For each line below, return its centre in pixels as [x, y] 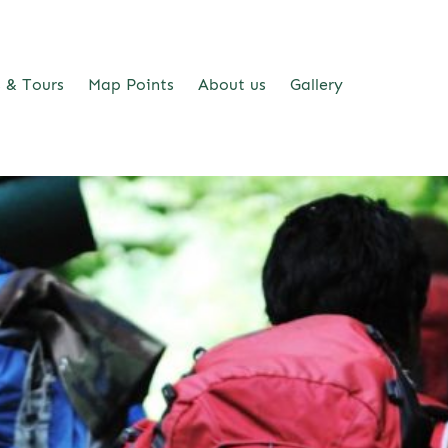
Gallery [316, 84]
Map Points [130, 84]
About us [231, 84]
